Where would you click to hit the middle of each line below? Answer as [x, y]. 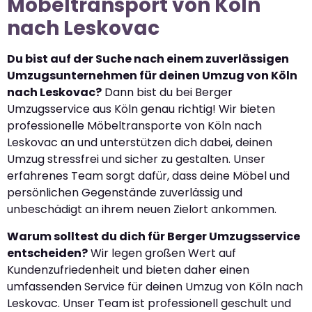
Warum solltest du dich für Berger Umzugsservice [154, 236]
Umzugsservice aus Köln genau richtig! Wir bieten [141, 109]
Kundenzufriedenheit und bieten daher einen [128, 270]
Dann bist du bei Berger [167, 93]
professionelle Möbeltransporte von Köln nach [134, 126]
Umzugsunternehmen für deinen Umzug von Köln [152, 76]
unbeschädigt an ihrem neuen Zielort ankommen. [142, 210]
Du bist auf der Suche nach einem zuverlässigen [148, 59]
